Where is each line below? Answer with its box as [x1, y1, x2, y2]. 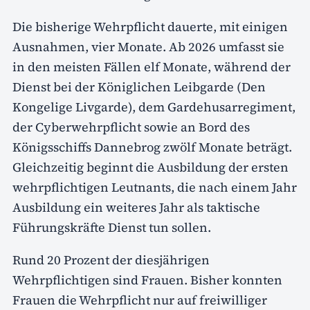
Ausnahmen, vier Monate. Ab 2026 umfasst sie [12, 37, 284, 55]
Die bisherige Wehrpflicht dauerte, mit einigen [12, 17, 288, 35]
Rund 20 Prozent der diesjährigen [12, 250, 210, 268]
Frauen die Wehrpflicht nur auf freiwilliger [12, 291, 267, 309]
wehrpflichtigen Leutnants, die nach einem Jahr [12, 178, 297, 196]
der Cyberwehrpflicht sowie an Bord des [12, 118, 250, 136]
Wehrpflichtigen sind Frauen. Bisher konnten [12, 271, 282, 289]
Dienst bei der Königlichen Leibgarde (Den [12, 77, 266, 95]
